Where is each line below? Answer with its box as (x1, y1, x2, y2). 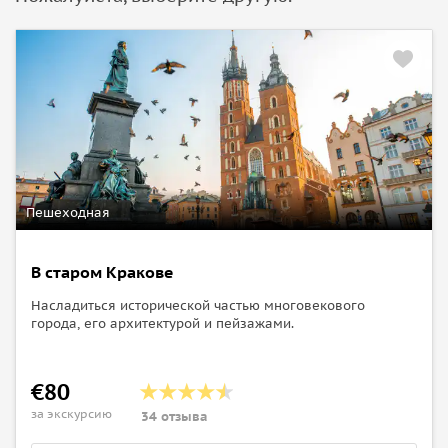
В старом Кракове (31, 261, 174, 282)
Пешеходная (26, 203, 110, 221)
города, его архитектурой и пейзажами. (31, 314, 294, 332)
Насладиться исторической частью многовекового (31, 296, 365, 314)
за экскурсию (31, 405, 112, 421)
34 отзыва (141, 407, 208, 425)
